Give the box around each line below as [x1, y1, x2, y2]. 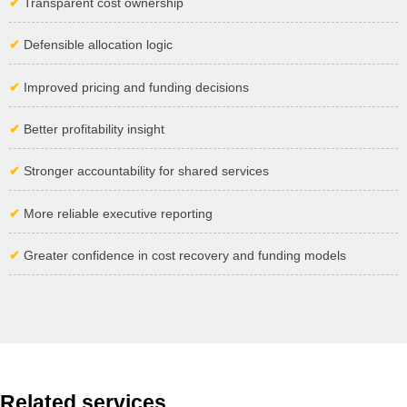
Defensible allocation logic [20, 37, 173, 53]
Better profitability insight [20, 122, 164, 137]
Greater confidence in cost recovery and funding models [20, 248, 346, 263]
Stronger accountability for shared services [20, 164, 269, 179]
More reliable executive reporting [20, 205, 213, 221]
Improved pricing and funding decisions [20, 79, 249, 94]
